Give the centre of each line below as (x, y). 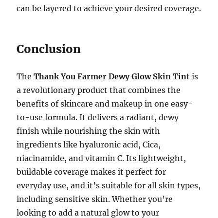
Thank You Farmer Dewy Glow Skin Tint (112, 76)
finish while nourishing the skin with (89, 131)
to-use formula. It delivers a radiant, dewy (98, 117)
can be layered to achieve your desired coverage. (109, 8)
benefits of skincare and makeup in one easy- (105, 104)
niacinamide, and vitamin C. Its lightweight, (101, 158)
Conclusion (49, 49)
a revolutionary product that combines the (99, 90)
